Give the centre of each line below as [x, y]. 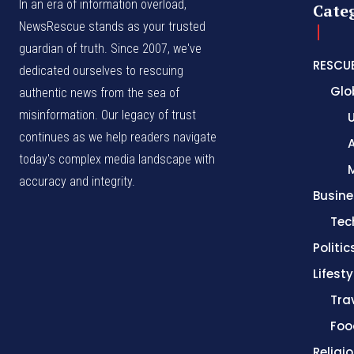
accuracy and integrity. [77, 182]
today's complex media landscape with [117, 160]
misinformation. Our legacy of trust [107, 115]
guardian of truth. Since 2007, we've [110, 49]
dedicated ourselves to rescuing [101, 71]
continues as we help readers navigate [118, 137]
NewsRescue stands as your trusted [112, 27]
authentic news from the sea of [99, 93]
